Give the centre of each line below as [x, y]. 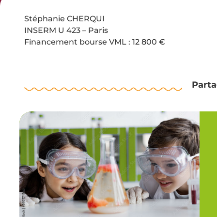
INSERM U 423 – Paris [66, 30]
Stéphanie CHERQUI [64, 18]
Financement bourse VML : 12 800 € [95, 42]
